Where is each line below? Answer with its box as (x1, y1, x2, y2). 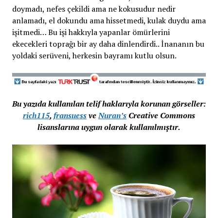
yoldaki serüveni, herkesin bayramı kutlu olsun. (12, 50, 177, 61)
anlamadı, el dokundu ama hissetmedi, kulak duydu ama (12, 15, 206, 26)
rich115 (23, 110, 50, 121)
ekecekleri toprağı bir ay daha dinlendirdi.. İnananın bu (12, 38, 204, 49)
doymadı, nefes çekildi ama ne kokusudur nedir (12, 3, 176, 14)
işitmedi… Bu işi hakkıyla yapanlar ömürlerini (12, 27, 170, 37)
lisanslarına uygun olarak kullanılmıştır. (37, 122, 181, 132)
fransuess (54, 110, 87, 121)
